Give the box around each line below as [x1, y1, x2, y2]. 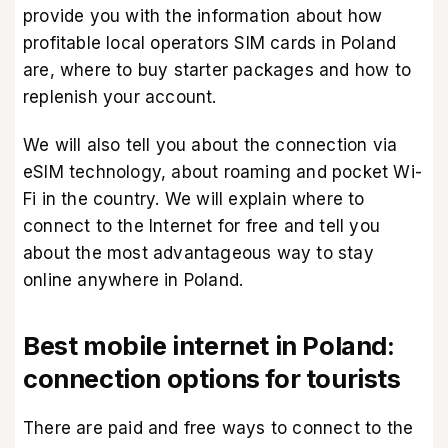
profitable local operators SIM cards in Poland [23, 32, 397, 53]
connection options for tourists [23, 363, 401, 395]
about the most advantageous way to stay [23, 243, 374, 264]
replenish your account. [23, 86, 217, 107]
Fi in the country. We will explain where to [23, 189, 365, 210]
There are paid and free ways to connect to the [23, 418, 414, 439]
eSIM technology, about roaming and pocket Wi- [23, 162, 423, 183]
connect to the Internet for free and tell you [23, 216, 381, 237]
